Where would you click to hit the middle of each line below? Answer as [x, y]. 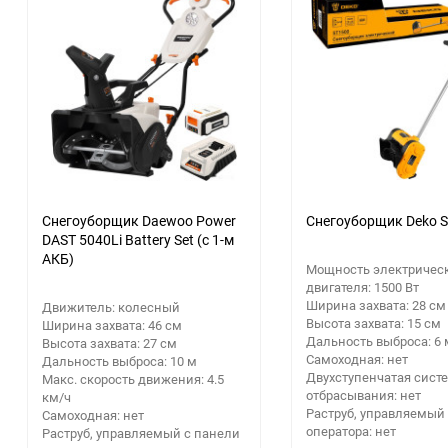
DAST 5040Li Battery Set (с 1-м [138, 239]
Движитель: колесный [111, 306]
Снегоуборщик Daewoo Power [139, 220]
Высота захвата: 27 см [109, 342]
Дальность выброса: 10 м [119, 360]
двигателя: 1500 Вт [362, 286]
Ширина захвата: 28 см [376, 304]
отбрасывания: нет [363, 394]
